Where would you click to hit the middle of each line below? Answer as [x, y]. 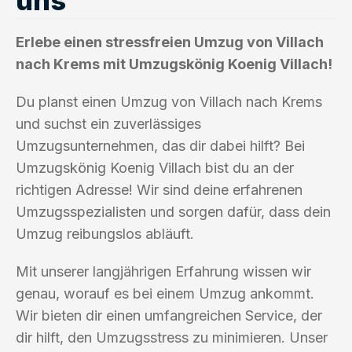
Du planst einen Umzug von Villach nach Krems [169, 101]
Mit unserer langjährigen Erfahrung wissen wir [163, 271]
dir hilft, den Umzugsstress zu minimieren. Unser [172, 337]
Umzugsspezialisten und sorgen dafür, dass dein [173, 211]
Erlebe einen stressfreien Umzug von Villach [170, 42]
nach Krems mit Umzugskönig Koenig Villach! [174, 64]
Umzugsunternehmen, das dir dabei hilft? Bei [160, 145]
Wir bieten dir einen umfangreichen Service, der [169, 315]
